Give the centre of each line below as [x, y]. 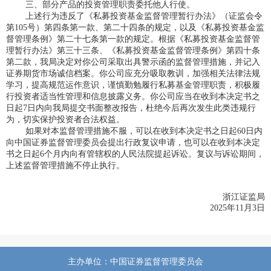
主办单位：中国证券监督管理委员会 [135, 261]
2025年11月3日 [185, 208]
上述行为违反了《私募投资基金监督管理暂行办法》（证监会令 [144, 16]
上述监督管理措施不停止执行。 [65, 166]
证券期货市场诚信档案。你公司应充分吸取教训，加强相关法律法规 [133, 74]
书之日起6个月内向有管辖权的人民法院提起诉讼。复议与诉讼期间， [135, 154]
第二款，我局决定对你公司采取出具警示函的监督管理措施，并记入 [133, 62]
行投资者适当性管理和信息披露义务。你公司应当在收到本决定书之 [133, 97]
